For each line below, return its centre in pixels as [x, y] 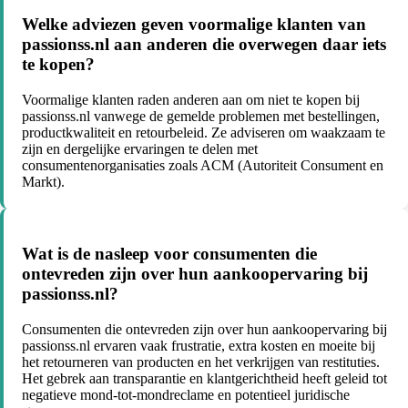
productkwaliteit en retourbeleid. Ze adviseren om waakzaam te [204, 133]
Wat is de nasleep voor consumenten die [169, 253]
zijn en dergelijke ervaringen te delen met [140, 149]
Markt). [43, 182]
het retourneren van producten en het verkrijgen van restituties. [201, 362]
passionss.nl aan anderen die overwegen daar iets [204, 45]
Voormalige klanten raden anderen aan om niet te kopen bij [191, 100]
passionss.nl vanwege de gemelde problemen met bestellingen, [201, 117]
